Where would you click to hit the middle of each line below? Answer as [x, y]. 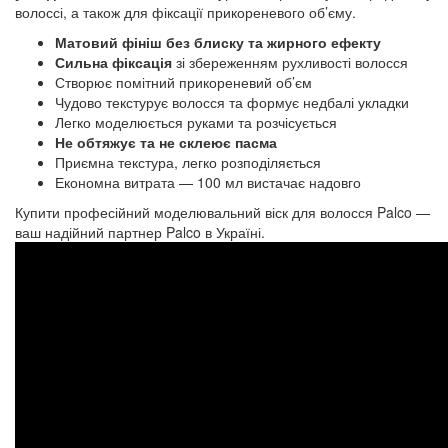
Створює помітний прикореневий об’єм [183, 82]
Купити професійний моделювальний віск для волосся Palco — [222, 212]
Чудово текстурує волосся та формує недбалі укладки [232, 102]
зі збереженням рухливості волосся [290, 62]
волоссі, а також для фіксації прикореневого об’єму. [185, 12]
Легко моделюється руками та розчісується [196, 122]
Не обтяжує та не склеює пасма [166, 142]
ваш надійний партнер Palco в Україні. [140, 232]
